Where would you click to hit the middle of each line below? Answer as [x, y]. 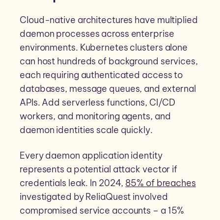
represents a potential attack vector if [99, 169]
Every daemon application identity [91, 156]
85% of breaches [161, 183]
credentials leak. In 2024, [73, 183]
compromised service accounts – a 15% [102, 211]
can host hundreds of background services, [109, 61]
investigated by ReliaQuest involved [94, 197]
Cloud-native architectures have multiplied [109, 20]
